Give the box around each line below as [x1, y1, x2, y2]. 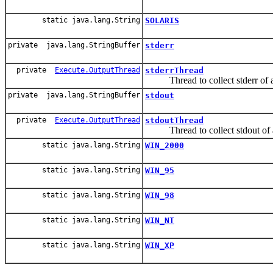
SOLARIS [145, 15, 179, 25]
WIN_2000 [145, 140, 184, 150]
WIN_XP [145, 240, 174, 250]
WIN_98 [145, 190, 174, 200]
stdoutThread [145, 115, 204, 125]
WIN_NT [145, 215, 174, 225]
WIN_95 [145, 165, 174, 175]
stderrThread [145, 65, 204, 75]
